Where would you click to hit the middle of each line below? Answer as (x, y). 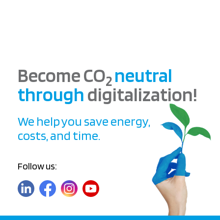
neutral (143, 75)
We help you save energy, (84, 121)
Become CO (62, 75)
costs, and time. (59, 135)
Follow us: (37, 166)
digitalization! (142, 95)
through (53, 95)
